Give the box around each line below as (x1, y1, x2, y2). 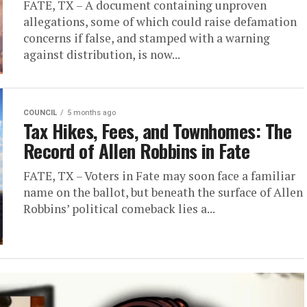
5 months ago (67, 108, 116, 117)
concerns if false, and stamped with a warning (23, 30, 270, 46)
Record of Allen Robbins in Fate (23, 137, 250, 164)
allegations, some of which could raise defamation (23, 14, 297, 29)
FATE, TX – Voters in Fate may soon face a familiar (23, 168, 295, 184)
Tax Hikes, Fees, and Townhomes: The (23, 117, 291, 145)
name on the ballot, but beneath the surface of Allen (23, 184, 303, 200)
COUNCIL (23, 108, 57, 117)
